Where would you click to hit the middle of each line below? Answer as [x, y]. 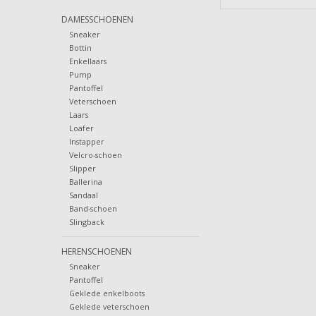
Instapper [86, 142]
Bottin [80, 48]
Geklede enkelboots [107, 293]
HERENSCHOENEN [97, 252]
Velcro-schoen [95, 155]
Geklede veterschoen [109, 307]
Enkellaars [87, 61]
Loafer [81, 128]
